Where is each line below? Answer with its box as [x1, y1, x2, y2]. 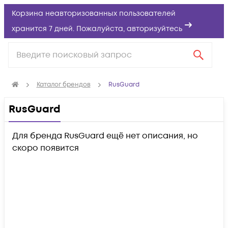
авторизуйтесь [127, 24, 182, 34]
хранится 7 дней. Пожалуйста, [12, 24, 127, 34]
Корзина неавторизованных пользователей [12, 9, 176, 18]
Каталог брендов [36, 80, 91, 89]
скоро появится [12, 142, 79, 154]
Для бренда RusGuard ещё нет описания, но [12, 130, 198, 141]
